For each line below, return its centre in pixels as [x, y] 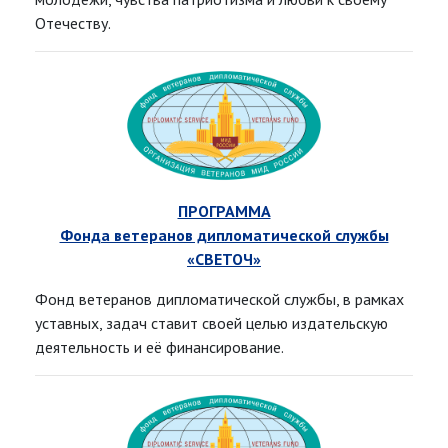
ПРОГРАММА [224, 211]
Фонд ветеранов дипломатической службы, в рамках [219, 299]
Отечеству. [73, 23]
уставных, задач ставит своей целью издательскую [211, 323]
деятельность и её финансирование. [159, 347]
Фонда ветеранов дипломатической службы [224, 235]
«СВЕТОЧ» [224, 259]
